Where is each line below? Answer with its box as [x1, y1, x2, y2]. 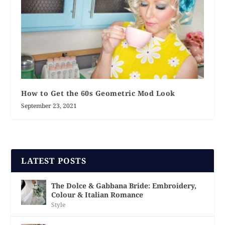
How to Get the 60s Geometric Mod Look [21, 88, 175, 98]
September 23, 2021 [21, 101, 77, 110]
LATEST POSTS [21, 155, 86, 166]
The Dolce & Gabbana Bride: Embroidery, [51, 180, 197, 190]
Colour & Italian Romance [51, 189, 144, 199]
